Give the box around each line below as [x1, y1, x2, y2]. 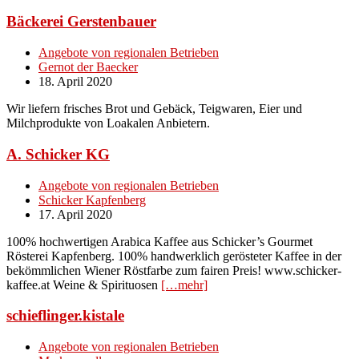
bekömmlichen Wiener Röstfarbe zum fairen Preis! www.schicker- [6, 263, 341, 277]
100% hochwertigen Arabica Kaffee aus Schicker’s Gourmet [6, 234, 313, 248]
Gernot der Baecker [38, 60, 138, 75]
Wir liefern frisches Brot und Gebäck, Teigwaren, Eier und [6, 102, 302, 116]
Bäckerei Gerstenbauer [6, 13, 156, 30]
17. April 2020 [38, 207, 112, 221]
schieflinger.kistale [6, 307, 124, 325]
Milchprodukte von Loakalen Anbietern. [6, 116, 210, 131]
